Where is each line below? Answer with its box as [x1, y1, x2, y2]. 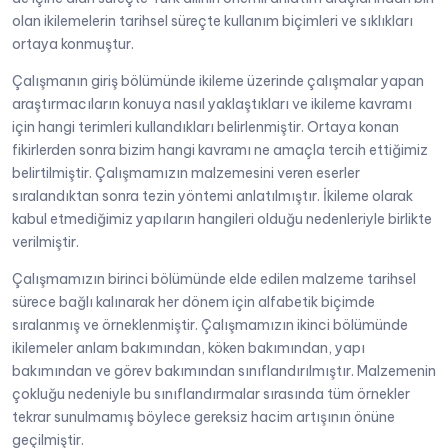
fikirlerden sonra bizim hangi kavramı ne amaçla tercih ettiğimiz [12, 141, 428, 160]
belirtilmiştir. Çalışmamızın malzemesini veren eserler [12, 164, 360, 183]
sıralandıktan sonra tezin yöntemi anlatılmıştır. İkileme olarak [12, 187, 413, 206]
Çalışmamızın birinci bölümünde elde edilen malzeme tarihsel [12, 270, 416, 289]
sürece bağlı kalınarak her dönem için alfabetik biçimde [12, 293, 375, 312]
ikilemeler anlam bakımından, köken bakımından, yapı [12, 339, 365, 358]
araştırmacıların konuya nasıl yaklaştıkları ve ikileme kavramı [12, 95, 412, 114]
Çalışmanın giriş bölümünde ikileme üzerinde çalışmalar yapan [12, 72, 424, 91]
